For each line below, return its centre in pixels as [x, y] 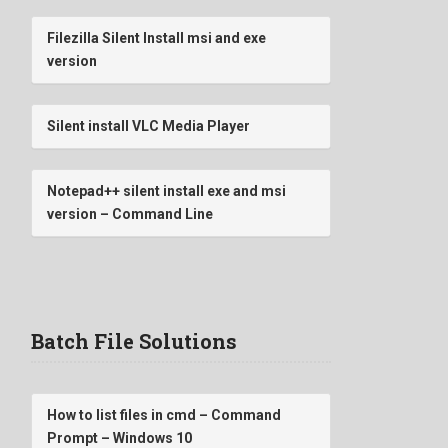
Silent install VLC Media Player [148, 125]
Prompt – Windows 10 [119, 437]
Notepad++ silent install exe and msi [166, 190]
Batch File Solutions [134, 340]
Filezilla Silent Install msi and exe [156, 37]
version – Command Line [130, 213]
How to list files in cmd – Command [164, 414]
